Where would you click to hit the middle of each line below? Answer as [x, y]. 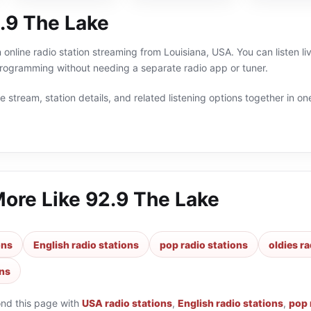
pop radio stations [204, 244]
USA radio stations [127, 303]
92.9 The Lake [152, 199]
